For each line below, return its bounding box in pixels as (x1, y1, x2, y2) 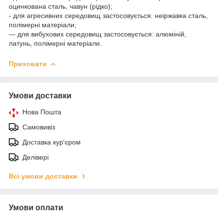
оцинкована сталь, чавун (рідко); (9, 2, 112, 10)
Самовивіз (22, 123, 55, 131)
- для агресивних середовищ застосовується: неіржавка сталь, (9, 11, 208, 19)
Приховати (9, 59, 47, 68)
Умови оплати (9, 203, 63, 212)
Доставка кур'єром (22, 138, 81, 146)
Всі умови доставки (9, 172, 77, 180)
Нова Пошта (22, 108, 61, 116)
